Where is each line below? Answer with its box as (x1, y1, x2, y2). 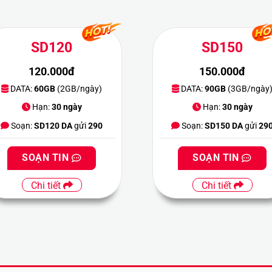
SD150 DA (205, 120, 243, 131)
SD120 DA (34, 120, 73, 131)
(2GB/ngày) (55, 83, 103, 93)
